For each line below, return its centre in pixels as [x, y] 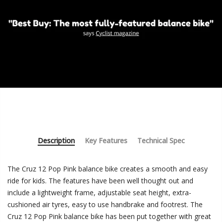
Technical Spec [161, 140]
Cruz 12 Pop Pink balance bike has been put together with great [109, 216]
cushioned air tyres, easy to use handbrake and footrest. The [105, 204]
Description [56, 140]
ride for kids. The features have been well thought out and [100, 180]
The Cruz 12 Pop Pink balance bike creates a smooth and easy [108, 168]
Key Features [106, 140]
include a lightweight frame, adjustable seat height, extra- [99, 192]
